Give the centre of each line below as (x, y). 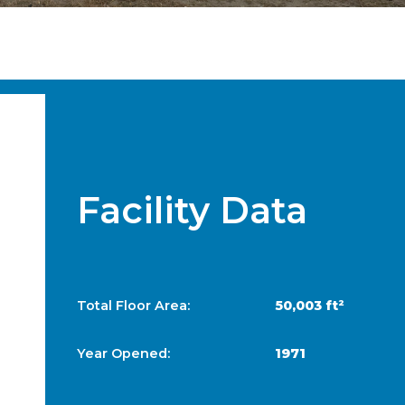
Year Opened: (124, 353)
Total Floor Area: (134, 305)
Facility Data (193, 211)
